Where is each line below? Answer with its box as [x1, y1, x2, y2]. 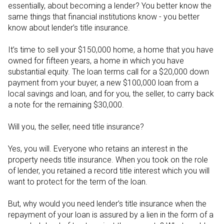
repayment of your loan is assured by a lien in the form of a [8, 210, 213, 219]
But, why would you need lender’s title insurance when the [8, 199, 206, 208]
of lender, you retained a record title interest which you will [8, 166, 209, 175]
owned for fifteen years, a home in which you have [8, 56, 184, 65]
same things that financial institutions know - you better [8, 12, 199, 21]
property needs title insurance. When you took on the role [8, 155, 208, 164]
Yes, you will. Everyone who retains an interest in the [8, 144, 188, 153]
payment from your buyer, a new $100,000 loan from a [8, 78, 198, 87]
